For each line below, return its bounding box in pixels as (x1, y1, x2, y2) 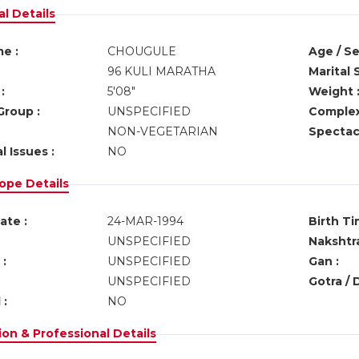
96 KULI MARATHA (107, 64, 216, 79)
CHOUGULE (107, 44, 176, 58)
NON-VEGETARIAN (107, 124, 218, 139)
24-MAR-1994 (107, 214, 184, 228)
